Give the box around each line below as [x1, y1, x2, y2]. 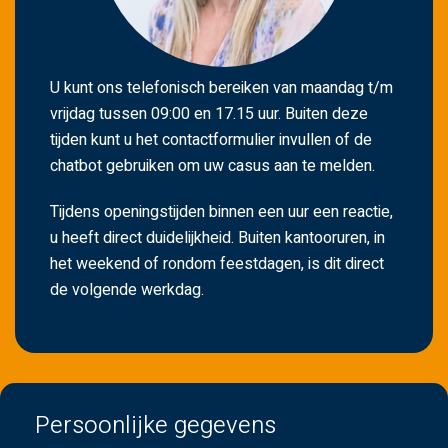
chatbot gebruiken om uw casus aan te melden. [50, 154, 375, 179]
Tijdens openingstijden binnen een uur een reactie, [50, 200, 393, 225]
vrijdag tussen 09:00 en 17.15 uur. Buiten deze [50, 102, 368, 127]
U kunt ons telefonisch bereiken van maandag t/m [50, 76, 393, 101]
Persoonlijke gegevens [35, 408, 276, 444]
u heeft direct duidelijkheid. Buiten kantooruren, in [50, 226, 385, 251]
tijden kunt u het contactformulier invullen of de [50, 128, 372, 153]
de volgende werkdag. [50, 278, 208, 303]
